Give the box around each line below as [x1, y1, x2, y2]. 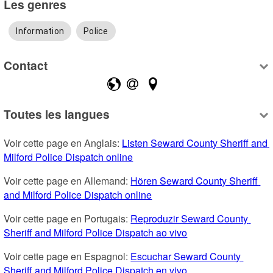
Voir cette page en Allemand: [4, 173, 131, 188]
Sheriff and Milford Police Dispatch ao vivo [4, 225, 188, 239]
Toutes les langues [4, 105, 110, 122]
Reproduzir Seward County [130, 211, 249, 225]
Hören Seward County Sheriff [130, 173, 258, 188]
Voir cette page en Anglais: [4, 135, 122, 150]
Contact [4, 57, 48, 74]
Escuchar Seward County [130, 249, 241, 263]
